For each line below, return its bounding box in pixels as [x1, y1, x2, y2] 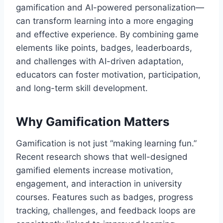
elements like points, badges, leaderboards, [16, 43, 192, 53]
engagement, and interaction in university [16, 179, 182, 189]
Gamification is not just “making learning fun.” [16, 138, 197, 149]
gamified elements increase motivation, [16, 165, 173, 176]
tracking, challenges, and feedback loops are [16, 206, 196, 216]
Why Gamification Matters [16, 114, 169, 129]
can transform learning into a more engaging [16, 16, 193, 26]
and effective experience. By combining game [16, 29, 199, 40]
